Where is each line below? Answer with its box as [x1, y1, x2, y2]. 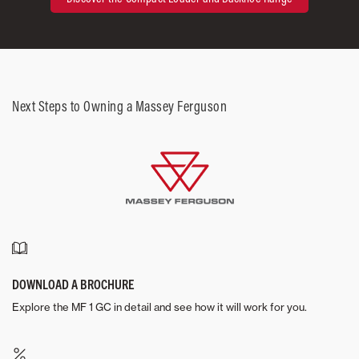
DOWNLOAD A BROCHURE [12, 275, 134, 292]
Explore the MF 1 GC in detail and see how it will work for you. [12, 300, 307, 313]
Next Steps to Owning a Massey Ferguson [12, 96, 227, 115]
